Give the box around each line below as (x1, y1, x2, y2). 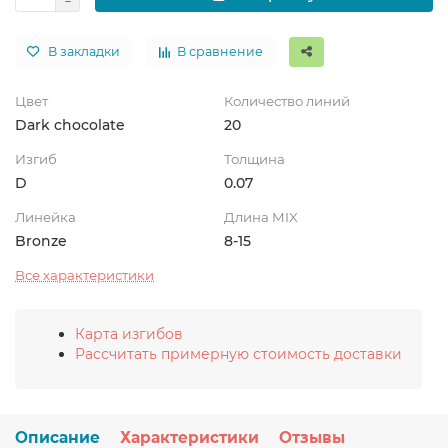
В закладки (48, 44, 120, 60)
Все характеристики (15, 267, 154, 284)
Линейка (15, 209, 76, 226)
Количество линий (224, 93, 350, 110)
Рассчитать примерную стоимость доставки (75, 345, 402, 364)
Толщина (224, 151, 285, 168)
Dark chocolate (15, 116, 125, 135)
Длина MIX (224, 209, 298, 226)
